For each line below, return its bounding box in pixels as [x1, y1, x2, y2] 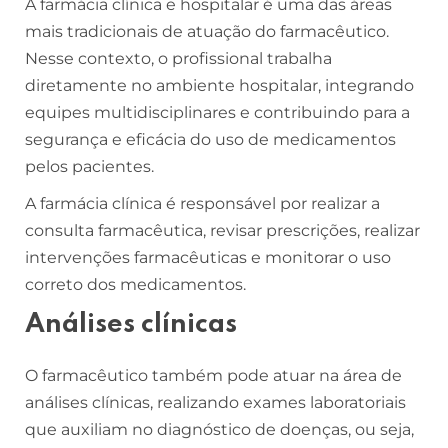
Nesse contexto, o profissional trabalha [25, 48, 332, 68]
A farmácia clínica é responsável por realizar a [25, 193, 380, 213]
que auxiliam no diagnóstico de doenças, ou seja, [25, 419, 414, 439]
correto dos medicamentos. [25, 274, 246, 294]
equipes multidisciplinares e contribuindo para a [25, 102, 410, 122]
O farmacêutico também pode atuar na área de [25, 365, 402, 385]
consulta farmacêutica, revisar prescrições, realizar [25, 220, 420, 240]
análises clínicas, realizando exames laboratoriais [25, 392, 406, 412]
